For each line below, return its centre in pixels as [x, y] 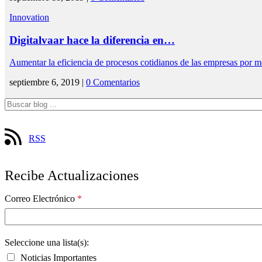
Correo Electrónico [41, 199]
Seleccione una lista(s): [47, 243]
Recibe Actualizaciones [72, 176]
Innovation [29, 17]
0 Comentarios [113, 82]
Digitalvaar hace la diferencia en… [92, 40]
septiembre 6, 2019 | [48, 82]
